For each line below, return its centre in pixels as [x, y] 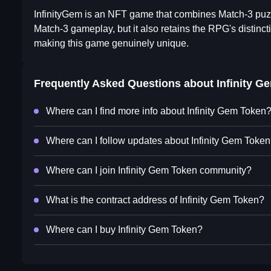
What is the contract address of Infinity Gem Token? [155, 200]
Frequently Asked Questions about [125, 84]
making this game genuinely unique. [111, 44]
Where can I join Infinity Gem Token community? [149, 171]
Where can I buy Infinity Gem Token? [124, 230]
